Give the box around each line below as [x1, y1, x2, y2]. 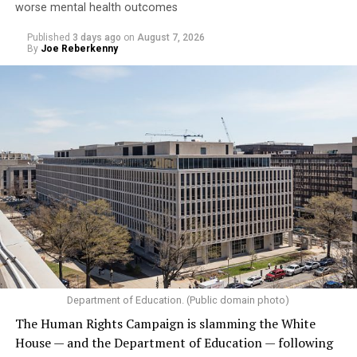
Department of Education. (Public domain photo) [67, 293, 290, 306]
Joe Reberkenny [40, 42, 118, 54]
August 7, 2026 [136, 31, 205, 43]
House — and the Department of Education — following [14, 333, 333, 351]
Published [26, 31, 70, 43]
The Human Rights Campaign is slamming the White [14, 314, 316, 332]
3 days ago [72, 31, 121, 43]
